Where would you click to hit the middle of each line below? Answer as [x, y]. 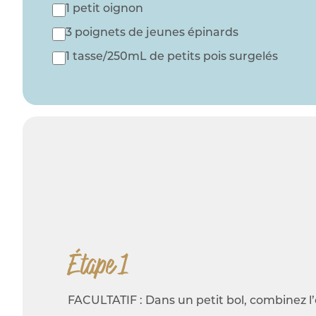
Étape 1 [98, 265]
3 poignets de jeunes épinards [152, 34]
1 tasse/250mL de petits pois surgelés [172, 57]
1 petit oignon [104, 10]
